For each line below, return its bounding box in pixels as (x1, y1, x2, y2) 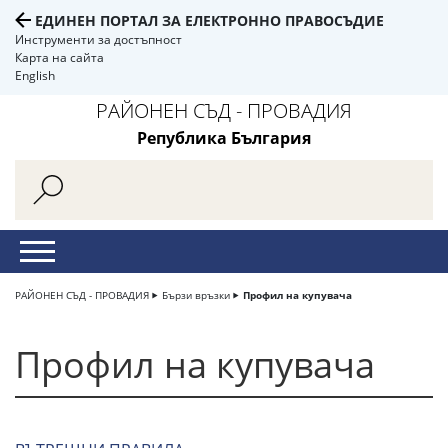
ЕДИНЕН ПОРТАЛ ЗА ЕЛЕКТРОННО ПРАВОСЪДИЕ (35, 11, 384, 30)
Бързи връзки (162, 288, 230, 302)
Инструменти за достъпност (15, 31, 182, 48)
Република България (137, 127, 311, 149)
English (15, 67, 55, 84)
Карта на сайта (15, 49, 104, 66)
